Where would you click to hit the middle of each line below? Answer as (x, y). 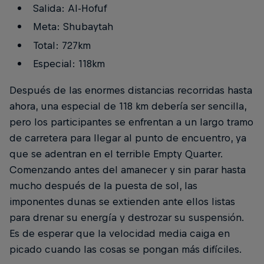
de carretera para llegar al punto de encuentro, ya (128, 138)
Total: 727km (62, 45)
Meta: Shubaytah (73, 27)
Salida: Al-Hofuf (70, 8)
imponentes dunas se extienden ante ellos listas (122, 202)
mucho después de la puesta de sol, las (103, 186)
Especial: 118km (69, 64)
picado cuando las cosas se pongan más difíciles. (126, 250)
